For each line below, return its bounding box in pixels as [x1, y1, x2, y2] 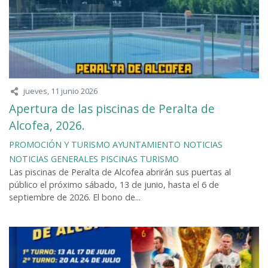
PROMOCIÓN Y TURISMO [9, 139, 110, 151]
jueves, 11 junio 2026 [23, 86, 98, 97]
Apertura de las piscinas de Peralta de [9, 100, 215, 117]
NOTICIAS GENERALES [9, 153, 98, 165]
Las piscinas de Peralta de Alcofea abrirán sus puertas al [9, 166, 231, 178]
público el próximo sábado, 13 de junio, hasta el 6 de [9, 179, 219, 191]
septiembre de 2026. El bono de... [9, 191, 141, 203]
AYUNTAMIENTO [112, 139, 181, 151]
